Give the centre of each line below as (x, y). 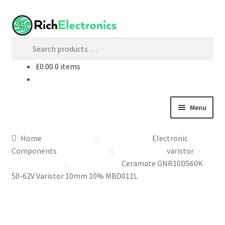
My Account (31, 158)
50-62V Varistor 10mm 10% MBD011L (74, 176)
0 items (67, 66)
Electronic (170, 138)
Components (34, 150)
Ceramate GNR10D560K (162, 163)
